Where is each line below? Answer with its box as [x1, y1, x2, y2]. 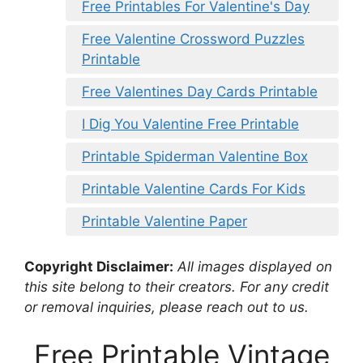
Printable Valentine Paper [82, 213, 247, 229]
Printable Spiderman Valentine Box [82, 148, 308, 164]
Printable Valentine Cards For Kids [82, 181, 305, 197]
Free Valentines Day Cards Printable [82, 83, 318, 100]
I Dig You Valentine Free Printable [82, 116, 299, 132]
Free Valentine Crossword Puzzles [82, 31, 305, 47]
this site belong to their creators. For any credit [24, 278, 329, 295]
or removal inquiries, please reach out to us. [24, 298, 309, 315]
